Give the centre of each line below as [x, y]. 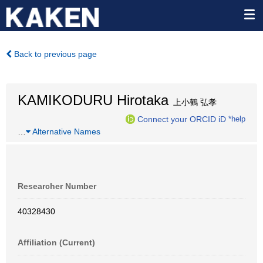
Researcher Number [57, 186]
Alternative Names [65, 131]
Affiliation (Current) [56, 242]
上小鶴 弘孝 [193, 102]
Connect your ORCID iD [182, 119]
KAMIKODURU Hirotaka [93, 100]
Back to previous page [54, 54]
